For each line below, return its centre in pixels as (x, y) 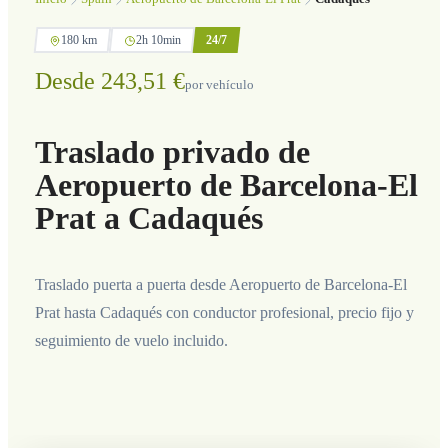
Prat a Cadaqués (148, 217)
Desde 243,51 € (109, 81)
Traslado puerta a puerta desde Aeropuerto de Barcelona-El (220, 284)
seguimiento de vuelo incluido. (131, 340)
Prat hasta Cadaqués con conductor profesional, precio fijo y (224, 312)
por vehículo (219, 85)
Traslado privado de (172, 151)
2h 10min (158, 39)
